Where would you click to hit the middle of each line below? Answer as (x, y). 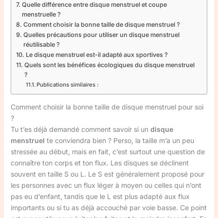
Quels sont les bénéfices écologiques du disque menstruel (109, 65)
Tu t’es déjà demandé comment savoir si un (80, 129)
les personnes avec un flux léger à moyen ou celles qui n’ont (106, 185)
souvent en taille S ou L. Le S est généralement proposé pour (107, 174)
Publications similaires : (68, 85)
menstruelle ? (41, 14)
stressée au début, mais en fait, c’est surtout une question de (108, 152)
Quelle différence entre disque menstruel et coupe (94, 5)
